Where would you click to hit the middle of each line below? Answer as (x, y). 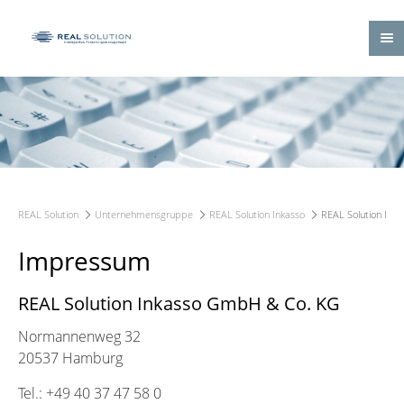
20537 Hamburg (70, 358)
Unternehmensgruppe (144, 214)
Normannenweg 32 (79, 336)
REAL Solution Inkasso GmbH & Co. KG (179, 303)
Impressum (84, 260)
